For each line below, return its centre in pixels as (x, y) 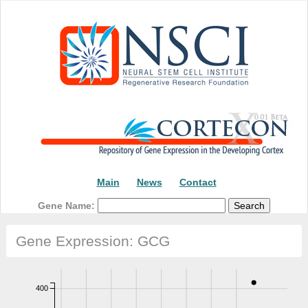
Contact (198, 182)
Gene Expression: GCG (92, 241)
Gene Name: (68, 205)
